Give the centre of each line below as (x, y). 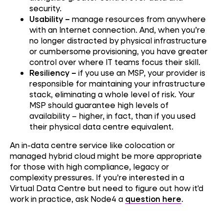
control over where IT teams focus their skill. (115, 62)
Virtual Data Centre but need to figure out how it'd (107, 188)
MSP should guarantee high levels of (99, 105)
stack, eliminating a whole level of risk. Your (112, 94)
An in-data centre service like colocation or (92, 145)
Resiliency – (53, 73)
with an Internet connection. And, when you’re (117, 30)
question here (153, 198)
